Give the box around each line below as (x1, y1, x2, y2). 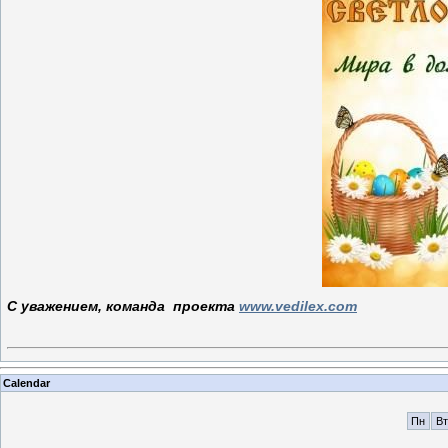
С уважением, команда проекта (7, 297, 235, 314)
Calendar (3, 377, 50, 390)
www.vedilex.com (239, 297, 357, 314)
